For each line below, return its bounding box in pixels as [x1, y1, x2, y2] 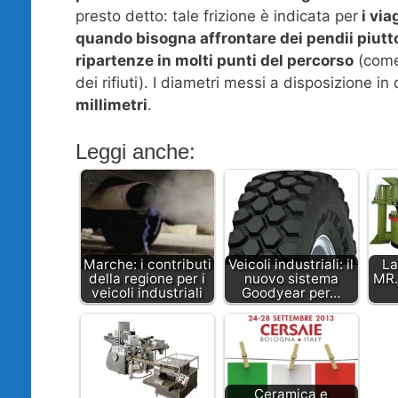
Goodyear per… [241, 283, 341, 301]
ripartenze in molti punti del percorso [75, 52, 354, 70]
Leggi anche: [75, 139, 195, 163]
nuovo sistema [243, 269, 338, 287]
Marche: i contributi [83, 255, 211, 273]
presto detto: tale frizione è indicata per [75, 7, 358, 26]
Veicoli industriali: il [228, 255, 354, 273]
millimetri [75, 96, 147, 115]
